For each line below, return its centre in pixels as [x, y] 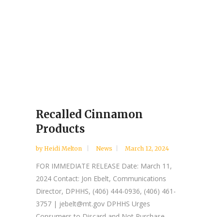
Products [60, 129]
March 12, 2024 [147, 148]
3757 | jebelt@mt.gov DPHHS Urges [93, 203]
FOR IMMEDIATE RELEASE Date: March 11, [104, 166]
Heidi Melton [64, 148]
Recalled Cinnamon [89, 114]
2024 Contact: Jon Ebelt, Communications [101, 178]
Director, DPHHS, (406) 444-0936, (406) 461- [106, 191]
